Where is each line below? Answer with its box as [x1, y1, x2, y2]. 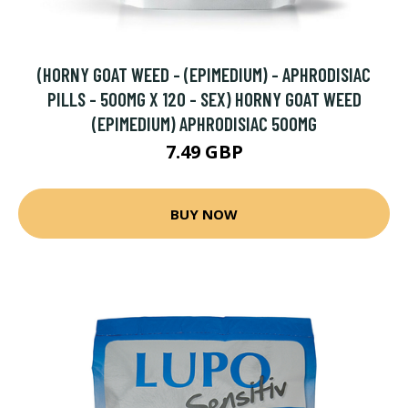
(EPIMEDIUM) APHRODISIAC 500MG [91, 112, 317, 135]
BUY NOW [170, 204, 238, 223]
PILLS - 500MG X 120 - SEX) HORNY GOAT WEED [46, 87, 362, 110]
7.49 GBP [165, 139, 243, 164]
